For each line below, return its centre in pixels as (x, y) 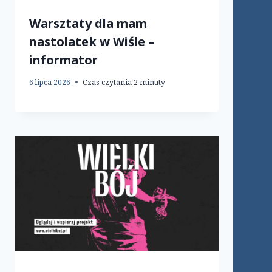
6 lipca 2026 (50, 82)
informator (63, 59)
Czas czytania (107, 82)
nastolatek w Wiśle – (92, 41)
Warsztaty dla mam (88, 23)
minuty (152, 82)
